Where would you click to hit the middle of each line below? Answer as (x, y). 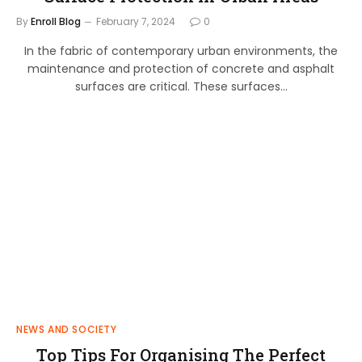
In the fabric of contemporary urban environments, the (181, 51)
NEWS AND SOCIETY (67, 329)
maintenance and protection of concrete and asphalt (181, 68)
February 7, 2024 (136, 21)
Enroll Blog (56, 21)
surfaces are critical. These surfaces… (181, 86)
